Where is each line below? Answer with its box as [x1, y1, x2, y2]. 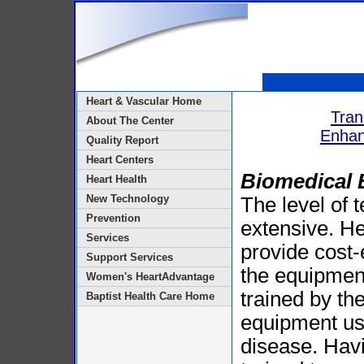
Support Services [85, 251, 173, 263]
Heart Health [85, 173, 147, 185]
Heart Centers [85, 154, 154, 166]
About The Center [85, 115, 174, 127]
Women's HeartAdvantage [85, 271, 214, 283]
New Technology [85, 193, 169, 205]
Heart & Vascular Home [85, 95, 201, 107]
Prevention [85, 212, 141, 224]
